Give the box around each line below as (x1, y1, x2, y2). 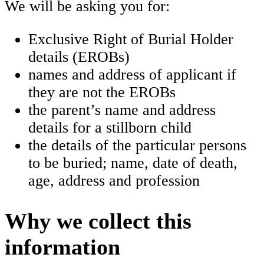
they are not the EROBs (28, 83, 176, 101)
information (5, 235, 120, 260)
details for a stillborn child (28, 118, 192, 136)
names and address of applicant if (28, 65, 236, 83)
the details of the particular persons (28, 136, 246, 154)
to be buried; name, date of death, (28, 154, 237, 171)
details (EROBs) (28, 48, 130, 65)
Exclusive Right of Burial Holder (28, 30, 233, 48)
